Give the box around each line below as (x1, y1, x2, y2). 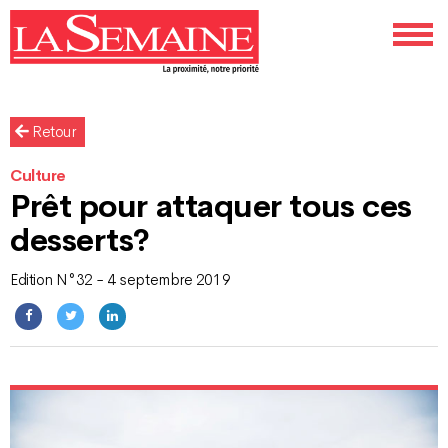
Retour (28, 122, 76, 143)
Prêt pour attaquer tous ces (10, 186, 412, 227)
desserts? (10, 220, 150, 261)
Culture (10, 166, 66, 187)
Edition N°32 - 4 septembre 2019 (10, 270, 231, 291)
